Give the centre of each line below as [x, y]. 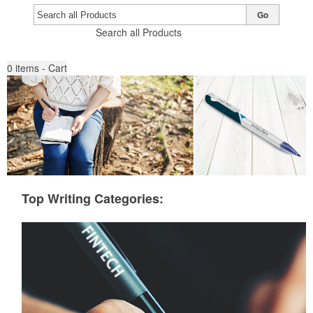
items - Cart [41, 68]
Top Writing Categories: [93, 198]
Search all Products [138, 32]
